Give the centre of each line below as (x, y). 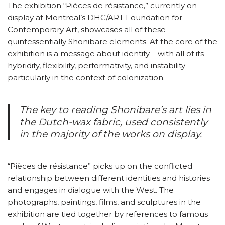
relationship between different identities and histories (109, 178)
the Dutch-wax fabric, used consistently (114, 122)
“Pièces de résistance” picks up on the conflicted (100, 166)
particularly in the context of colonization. (86, 78)
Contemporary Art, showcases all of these (87, 30)
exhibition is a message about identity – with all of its (106, 54)
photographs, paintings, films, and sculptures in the (104, 202)
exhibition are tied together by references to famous (108, 214)
